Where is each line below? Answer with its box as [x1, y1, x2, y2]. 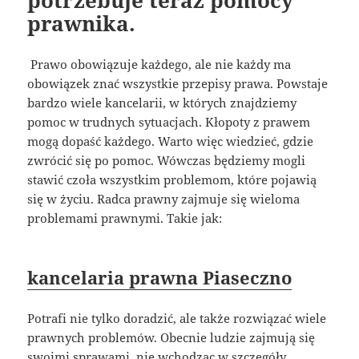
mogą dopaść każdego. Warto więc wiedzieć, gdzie [27, 133, 314, 149]
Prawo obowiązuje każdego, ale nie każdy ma [27, 56, 292, 72]
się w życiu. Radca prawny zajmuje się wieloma [27, 191, 301, 207]
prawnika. [27, 9, 136, 38]
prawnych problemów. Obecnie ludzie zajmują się [27, 329, 316, 345]
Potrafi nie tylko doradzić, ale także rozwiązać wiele [27, 309, 327, 326]
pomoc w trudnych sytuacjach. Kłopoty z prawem [27, 114, 311, 130]
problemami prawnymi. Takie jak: [27, 210, 223, 226]
